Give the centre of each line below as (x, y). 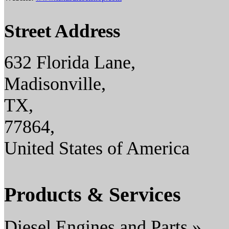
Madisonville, (55, 84)
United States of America (97, 148)
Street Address (62, 31)
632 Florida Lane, (70, 63)
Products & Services (93, 194)
